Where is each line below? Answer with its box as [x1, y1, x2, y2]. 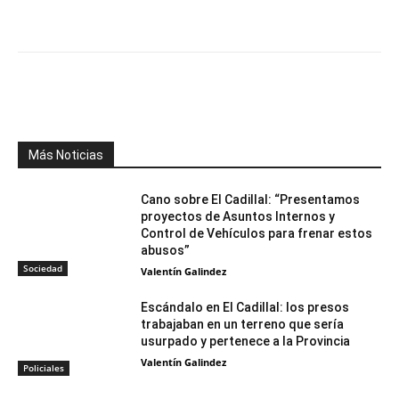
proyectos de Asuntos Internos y [141, 209, 336, 224]
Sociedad [23, 262, 62, 275]
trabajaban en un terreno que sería [141, 317, 345, 332]
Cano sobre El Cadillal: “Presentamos [141, 192, 361, 208]
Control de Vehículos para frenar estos [141, 226, 373, 241]
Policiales [23, 362, 64, 375]
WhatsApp [250, 90, 297, 104]
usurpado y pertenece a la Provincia [141, 334, 351, 349]
